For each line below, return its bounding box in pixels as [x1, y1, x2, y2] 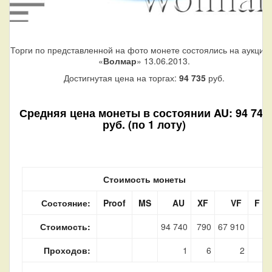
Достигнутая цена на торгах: [64, 71, 179, 84]
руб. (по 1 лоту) [103, 116, 186, 132]
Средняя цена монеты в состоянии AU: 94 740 [19, 104, 269, 121]
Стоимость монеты [103, 172, 186, 185]
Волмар [103, 54, 137, 67]
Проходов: [44, 243, 90, 256]
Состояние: [41, 196, 90, 209]
